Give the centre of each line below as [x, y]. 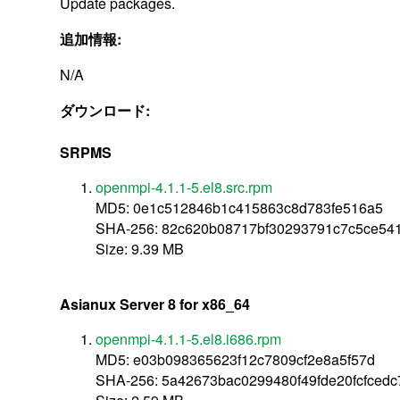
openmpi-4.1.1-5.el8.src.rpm [184, 187]
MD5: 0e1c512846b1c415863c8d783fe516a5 [240, 207]
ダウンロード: [107, 110]
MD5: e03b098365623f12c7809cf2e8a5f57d [236, 359]
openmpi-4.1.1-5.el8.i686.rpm [189, 338]
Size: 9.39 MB [140, 248]
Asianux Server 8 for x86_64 [155, 304]
